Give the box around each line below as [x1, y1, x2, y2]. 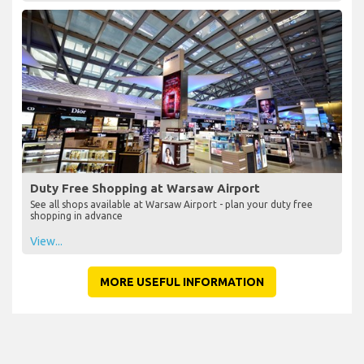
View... [30, 234, 63, 248]
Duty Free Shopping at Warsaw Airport [30, 180, 260, 195]
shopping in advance [30, 210, 123, 221]
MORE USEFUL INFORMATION [100, 275, 264, 288]
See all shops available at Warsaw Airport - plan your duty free [30, 198, 313, 210]
